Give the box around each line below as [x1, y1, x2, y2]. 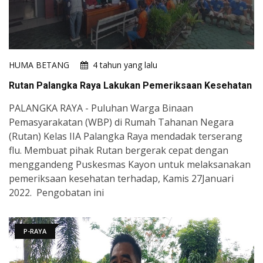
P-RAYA [23, 227, 46, 236]
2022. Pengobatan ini [9, 186, 104, 200]
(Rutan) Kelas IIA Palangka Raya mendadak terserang [9, 130, 242, 143]
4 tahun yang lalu [93, 59, 157, 71]
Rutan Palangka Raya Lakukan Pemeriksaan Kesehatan [9, 80, 252, 92]
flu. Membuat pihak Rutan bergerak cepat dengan [9, 144, 228, 157]
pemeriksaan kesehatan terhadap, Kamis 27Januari [9, 172, 234, 186]
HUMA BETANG [9, 59, 69, 71]
